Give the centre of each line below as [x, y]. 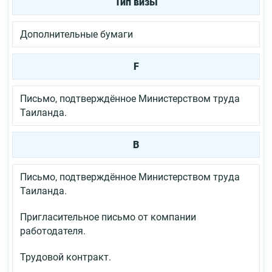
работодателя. [53, 231]
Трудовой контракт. [66, 257]
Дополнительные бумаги [76, 34]
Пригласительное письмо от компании [108, 217]
